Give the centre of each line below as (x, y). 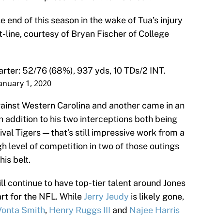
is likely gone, (156, 197)
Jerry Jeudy (106, 197)
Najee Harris (155, 210)
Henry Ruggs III (80, 210)
